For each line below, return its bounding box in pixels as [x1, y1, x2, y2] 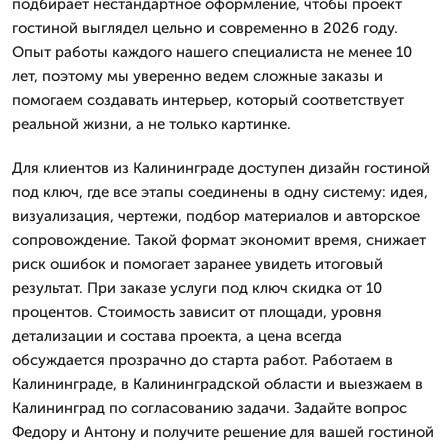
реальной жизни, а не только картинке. [12, 114, 291, 133]
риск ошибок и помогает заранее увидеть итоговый [12, 254, 383, 273]
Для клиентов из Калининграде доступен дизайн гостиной [12, 158, 430, 177]
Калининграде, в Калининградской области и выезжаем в [12, 374, 423, 393]
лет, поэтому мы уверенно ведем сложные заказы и [12, 66, 383, 85]
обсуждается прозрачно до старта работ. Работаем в [12, 350, 393, 369]
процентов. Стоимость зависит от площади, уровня [12, 302, 382, 321]
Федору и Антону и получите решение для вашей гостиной [12, 422, 434, 441]
